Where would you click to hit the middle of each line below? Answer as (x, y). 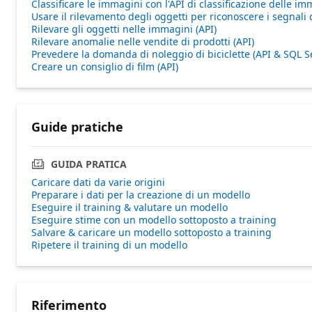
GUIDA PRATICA (89, 164)
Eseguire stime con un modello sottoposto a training (154, 219)
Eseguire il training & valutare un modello (130, 207)
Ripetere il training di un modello (109, 244)
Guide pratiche (77, 126)
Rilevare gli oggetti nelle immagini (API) (124, 29)
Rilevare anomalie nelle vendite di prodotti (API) (143, 41)
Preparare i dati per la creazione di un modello (141, 194)
